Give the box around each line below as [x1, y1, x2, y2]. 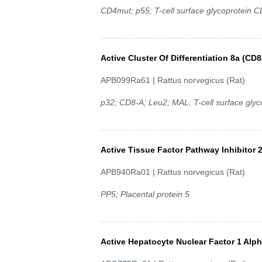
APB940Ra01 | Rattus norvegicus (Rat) [101, 167, 245, 177]
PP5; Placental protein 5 [101, 189, 189, 199]
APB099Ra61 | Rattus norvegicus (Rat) [101, 75, 245, 85]
